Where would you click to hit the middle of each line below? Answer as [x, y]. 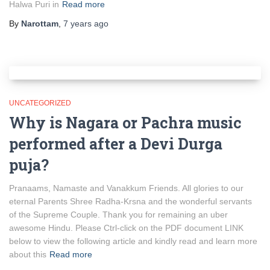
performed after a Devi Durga [116, 144]
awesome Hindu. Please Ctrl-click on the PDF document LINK [126, 228]
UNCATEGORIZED [40, 103]
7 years [77, 24]
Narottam [40, 24]
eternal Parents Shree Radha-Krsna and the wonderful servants [130, 201]
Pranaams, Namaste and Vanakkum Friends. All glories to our [126, 188]
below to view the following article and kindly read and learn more [133, 241]
